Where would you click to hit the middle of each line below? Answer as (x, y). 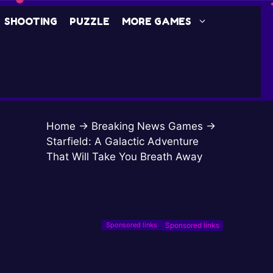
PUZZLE (89, 21)
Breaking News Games (147, 126)
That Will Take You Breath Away (124, 157)
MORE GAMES (156, 21)
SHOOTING (30, 21)
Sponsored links (192, 225)
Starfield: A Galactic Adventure (122, 141)
